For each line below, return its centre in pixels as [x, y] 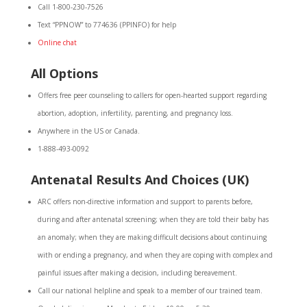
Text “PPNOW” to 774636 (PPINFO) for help [107, 25]
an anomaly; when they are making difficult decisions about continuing [152, 237]
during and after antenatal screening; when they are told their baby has [153, 219]
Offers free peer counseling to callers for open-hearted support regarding [152, 95]
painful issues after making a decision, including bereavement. [137, 273]
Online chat [57, 42]
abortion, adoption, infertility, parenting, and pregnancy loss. [135, 113]
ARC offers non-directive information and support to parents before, [145, 201]
